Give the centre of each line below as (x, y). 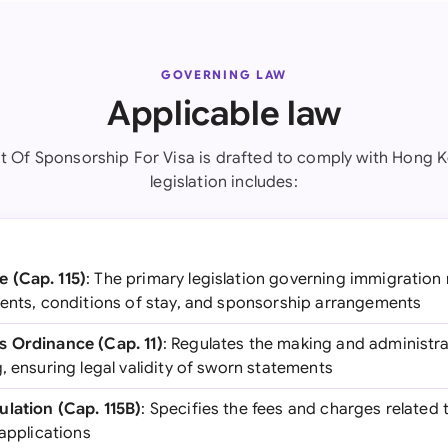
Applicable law (224, 113)
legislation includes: (224, 182)
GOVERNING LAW (224, 74)
